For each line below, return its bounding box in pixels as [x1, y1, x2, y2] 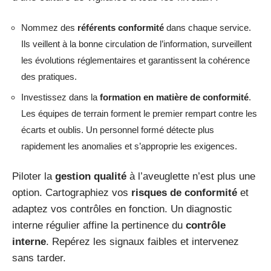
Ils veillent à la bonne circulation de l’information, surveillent [21, 38, 252, 49]
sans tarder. [12, 252, 66, 264]
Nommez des [21, 22, 77, 33]
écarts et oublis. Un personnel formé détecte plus [21, 125, 214, 135]
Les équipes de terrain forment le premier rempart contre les [21, 108, 257, 119]
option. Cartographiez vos [12, 186, 131, 198]
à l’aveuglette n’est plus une [126, 170, 255, 182]
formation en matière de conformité [100, 92, 249, 102]
